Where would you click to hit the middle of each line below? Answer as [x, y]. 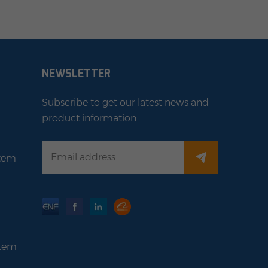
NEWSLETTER [76, 73]
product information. [90, 118]
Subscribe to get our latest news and [125, 102]
